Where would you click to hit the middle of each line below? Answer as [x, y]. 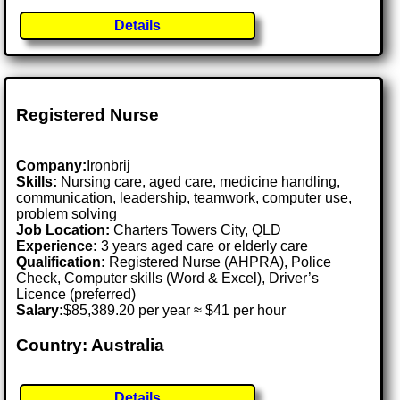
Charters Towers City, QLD [198, 229]
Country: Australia [91, 345]
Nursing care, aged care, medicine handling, [199, 181]
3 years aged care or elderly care [203, 246]
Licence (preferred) [76, 294]
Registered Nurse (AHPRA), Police [219, 262]
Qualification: [61, 262]
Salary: [40, 310]
